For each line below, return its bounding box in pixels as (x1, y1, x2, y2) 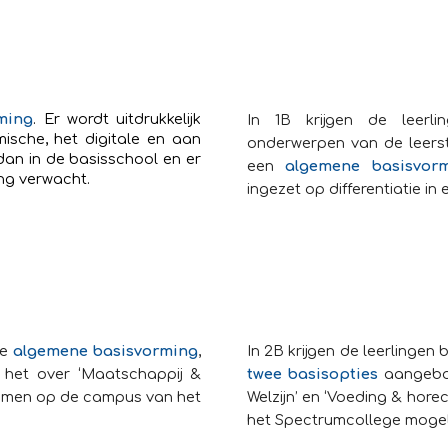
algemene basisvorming (12, 343, 199, 359)
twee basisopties (246, 366, 379, 382)
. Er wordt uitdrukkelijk (33, 111, 202, 127)
